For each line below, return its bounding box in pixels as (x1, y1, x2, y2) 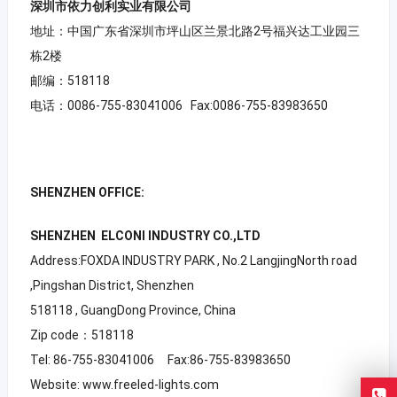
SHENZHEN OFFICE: (29, 184, 144, 199)
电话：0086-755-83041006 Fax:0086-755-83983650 (29, 97, 328, 113)
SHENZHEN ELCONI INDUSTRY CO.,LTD (29, 228, 261, 243)
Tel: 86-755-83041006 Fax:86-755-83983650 (29, 352, 291, 367)
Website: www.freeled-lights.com (29, 377, 219, 392)
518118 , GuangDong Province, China (29, 302, 236, 317)
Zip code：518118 (29, 327, 134, 342)
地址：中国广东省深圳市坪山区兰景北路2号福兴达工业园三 (29, 23, 360, 38)
